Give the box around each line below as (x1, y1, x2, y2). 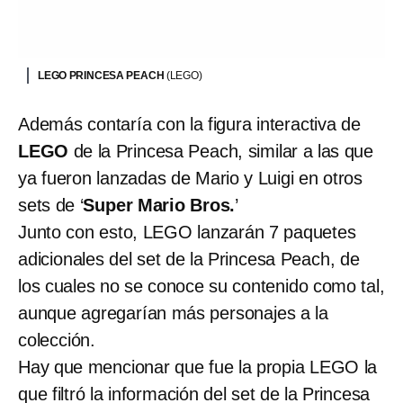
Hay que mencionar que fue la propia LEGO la (18, 356, 378, 377)
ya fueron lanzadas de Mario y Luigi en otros (18, 167, 363, 188)
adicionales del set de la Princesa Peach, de (18, 248, 360, 269)
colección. (18, 329, 96, 350)
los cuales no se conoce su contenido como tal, (18, 275, 385, 296)
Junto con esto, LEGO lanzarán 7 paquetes (18, 221, 356, 242)
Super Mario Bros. (83, 194, 236, 215)
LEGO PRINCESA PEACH (38, 68, 166, 82)
